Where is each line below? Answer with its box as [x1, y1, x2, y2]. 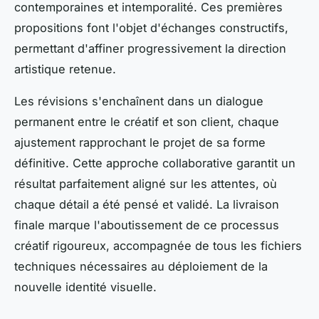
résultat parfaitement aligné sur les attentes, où [14, 177, 277, 192]
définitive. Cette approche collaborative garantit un [14, 156, 296, 171]
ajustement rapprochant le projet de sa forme [14, 135, 266, 150]
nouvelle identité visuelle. [14, 280, 157, 295]
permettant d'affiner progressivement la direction [14, 41, 286, 56]
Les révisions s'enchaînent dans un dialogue [14, 94, 263, 109]
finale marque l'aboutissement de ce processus [14, 218, 279, 233]
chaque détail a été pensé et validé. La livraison [14, 197, 279, 212]
